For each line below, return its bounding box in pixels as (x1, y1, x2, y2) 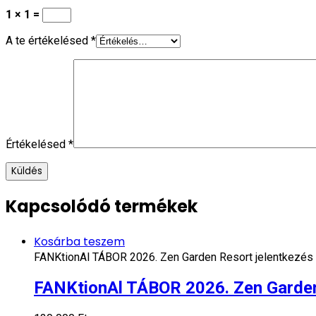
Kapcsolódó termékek (6, 195, 197, 219)
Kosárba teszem (34, 233, 125, 250)
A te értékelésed (6, 33, 91, 47)
